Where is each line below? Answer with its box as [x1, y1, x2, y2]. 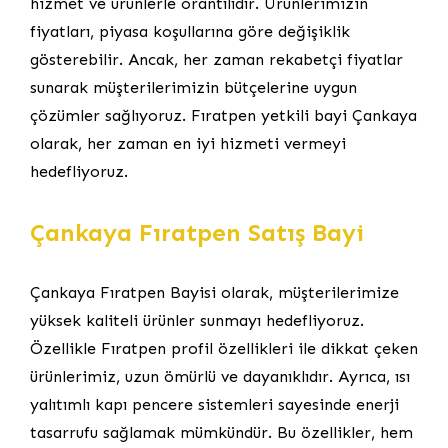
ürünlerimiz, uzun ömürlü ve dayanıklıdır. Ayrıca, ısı [30, 366, 410, 386]
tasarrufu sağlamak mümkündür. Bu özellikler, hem [30, 422, 413, 442]
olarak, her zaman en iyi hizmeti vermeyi [30, 133, 346, 153]
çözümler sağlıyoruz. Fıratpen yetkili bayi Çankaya [30, 105, 417, 125]
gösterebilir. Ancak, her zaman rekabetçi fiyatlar [30, 49, 403, 69]
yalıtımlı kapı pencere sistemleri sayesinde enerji [30, 394, 399, 414]
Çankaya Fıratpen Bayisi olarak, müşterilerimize [30, 282, 399, 302]
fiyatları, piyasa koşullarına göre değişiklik [30, 21, 350, 41]
